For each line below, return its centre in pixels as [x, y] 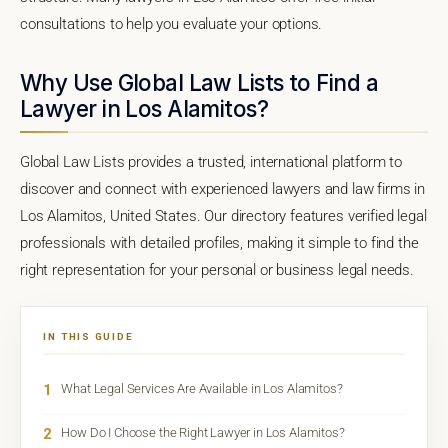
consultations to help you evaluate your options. [171, 23]
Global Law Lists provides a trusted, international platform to [211, 161]
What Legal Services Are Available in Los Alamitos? [202, 388]
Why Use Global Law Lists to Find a [199, 82]
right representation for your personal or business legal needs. [217, 269]
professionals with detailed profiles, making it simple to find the [219, 242]
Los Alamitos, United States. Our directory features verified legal [223, 215]
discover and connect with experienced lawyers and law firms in [223, 188]
